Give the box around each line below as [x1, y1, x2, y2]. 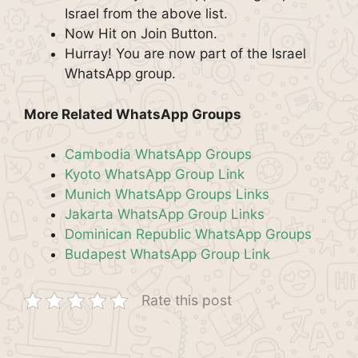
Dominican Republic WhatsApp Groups [65, 226, 312, 242]
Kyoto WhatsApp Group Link [65, 166, 245, 182]
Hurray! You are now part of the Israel [65, 46, 306, 62]
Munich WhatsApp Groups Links [65, 186, 269, 202]
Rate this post [141, 292, 232, 308]
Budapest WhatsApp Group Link [65, 246, 270, 262]
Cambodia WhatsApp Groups [65, 146, 252, 162]
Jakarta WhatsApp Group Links [65, 206, 265, 222]
